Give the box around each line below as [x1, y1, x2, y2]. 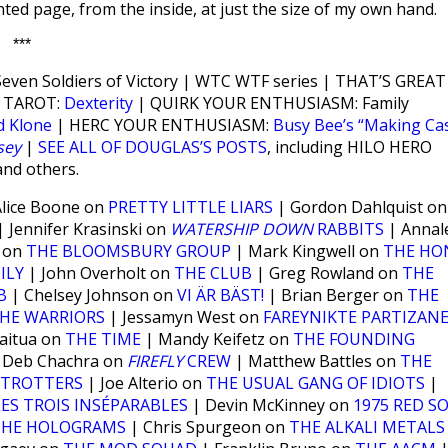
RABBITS [313, 218, 388, 240]
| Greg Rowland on [252, 262, 402, 284]
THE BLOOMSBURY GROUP [26, 240, 231, 262]
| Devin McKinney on [188, 394, 353, 416]
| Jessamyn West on [105, 306, 263, 328]
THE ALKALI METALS [289, 416, 445, 438]
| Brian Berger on [264, 284, 407, 306]
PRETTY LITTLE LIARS [108, 196, 273, 218]
